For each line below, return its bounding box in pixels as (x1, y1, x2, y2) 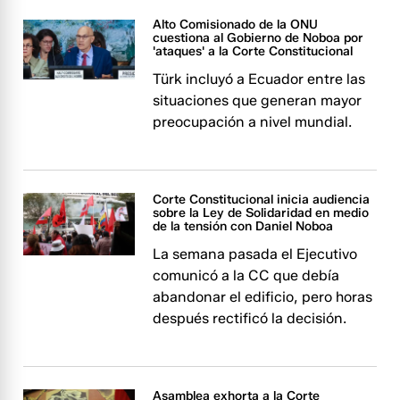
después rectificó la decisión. (153, 310, 347, 327)
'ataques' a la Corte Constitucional (153, 44, 354, 59)
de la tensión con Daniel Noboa (153, 219, 334, 234)
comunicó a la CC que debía (153, 267, 340, 284)
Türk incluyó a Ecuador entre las (153, 71, 366, 87)
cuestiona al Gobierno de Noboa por (153, 30, 364, 46)
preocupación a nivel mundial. (153, 113, 353, 130)
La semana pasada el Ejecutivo (153, 246, 358, 262)
